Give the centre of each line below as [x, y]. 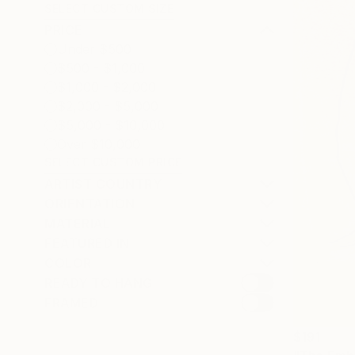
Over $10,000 [99, 144]
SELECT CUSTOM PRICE [113, 162]
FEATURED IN [87, 243]
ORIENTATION [90, 204]
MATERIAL [77, 223]
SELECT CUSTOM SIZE [109, 8]
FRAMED [71, 303]
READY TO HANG [99, 283]
